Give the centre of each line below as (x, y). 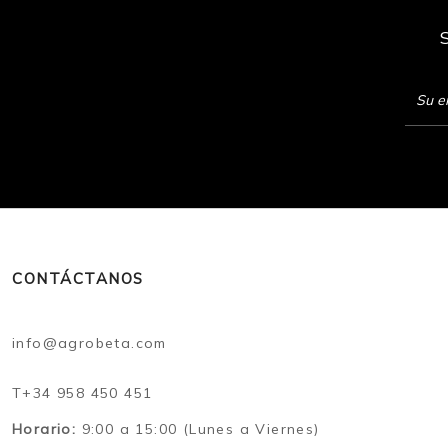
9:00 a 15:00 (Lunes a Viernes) (198, 428)
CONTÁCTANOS (78, 278)
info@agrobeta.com (89, 342)
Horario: (44, 428)
